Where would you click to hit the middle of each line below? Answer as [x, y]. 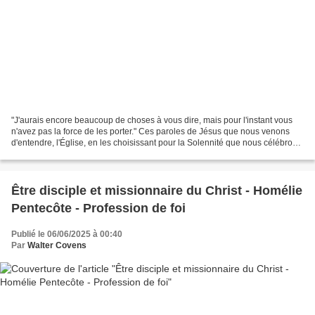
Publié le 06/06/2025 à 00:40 [67, 234]
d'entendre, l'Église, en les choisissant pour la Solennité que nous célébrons [156, 143]
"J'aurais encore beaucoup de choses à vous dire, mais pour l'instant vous [152, 121]
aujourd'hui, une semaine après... [75, 154]
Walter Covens [57, 246]
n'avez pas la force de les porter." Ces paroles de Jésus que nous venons [150, 132]
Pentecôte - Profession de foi [98, 208]
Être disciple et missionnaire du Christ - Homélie [157, 191]
